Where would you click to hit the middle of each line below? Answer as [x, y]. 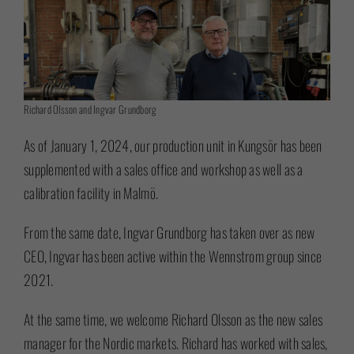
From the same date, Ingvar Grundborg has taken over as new [169, 233]
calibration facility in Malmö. [91, 193]
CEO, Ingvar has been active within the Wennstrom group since [173, 256]
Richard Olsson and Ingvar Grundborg [90, 109]
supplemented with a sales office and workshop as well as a [163, 169]
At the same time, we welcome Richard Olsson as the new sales [173, 320]
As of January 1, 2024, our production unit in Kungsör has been [173, 146]
